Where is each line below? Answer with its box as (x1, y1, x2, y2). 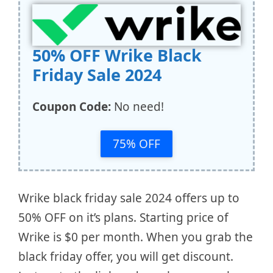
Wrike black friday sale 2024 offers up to (18, 190, 239, 207)
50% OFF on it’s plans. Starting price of (18, 210, 229, 226)
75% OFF (113, 135, 160, 152)
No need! (111, 99, 164, 115)
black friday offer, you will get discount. (18, 249, 233, 265)
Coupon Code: (32, 99, 111, 115)
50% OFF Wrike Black (32, 44, 202, 67)
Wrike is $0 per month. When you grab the (18, 229, 253, 246)
